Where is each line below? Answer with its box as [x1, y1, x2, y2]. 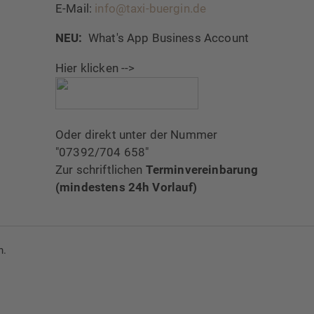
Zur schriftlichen [55, 163, 146, 177]
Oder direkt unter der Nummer [55, 128, 218, 142]
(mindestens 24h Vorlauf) [55, 180, 198, 195]
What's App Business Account [85, 31, 249, 46]
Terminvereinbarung [145, 163, 259, 177]
